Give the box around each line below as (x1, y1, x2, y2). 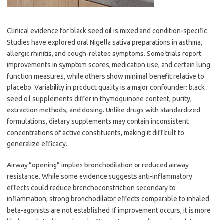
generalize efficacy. (7, 140, 67, 148)
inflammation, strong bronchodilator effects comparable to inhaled (7, 195, 209, 203)
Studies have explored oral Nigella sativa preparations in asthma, (7, 38, 202, 46)
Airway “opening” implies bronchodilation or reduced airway (7, 161, 189, 169)
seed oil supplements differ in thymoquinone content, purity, (7, 95, 192, 103)
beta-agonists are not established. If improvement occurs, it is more (7, 206, 211, 214)
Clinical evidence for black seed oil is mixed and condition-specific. (7, 27, 209, 35)
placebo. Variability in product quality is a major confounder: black (7, 83, 205, 91)
